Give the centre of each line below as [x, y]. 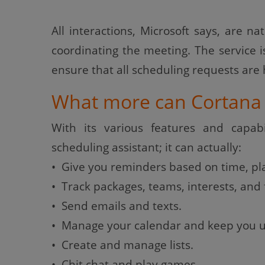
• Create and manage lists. [122, 245]
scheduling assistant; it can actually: [146, 147]
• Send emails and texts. [117, 206]
